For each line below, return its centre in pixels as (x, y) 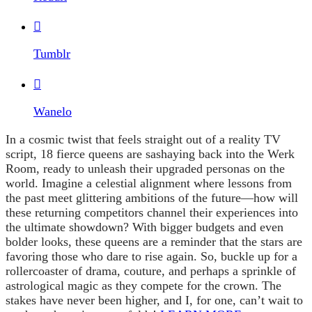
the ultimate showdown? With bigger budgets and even (145, 227)
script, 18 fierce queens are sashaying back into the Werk (150, 154)
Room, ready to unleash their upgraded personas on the (145, 168)
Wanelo (53, 112)
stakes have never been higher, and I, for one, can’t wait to (154, 300)
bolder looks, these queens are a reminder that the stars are (154, 241)
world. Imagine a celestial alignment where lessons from (149, 183)
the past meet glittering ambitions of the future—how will (152, 197)
